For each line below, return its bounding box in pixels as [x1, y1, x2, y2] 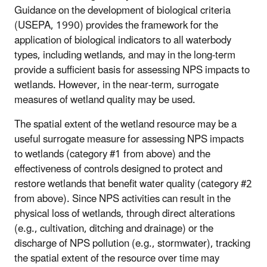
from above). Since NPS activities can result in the [14, 188, 231, 210]
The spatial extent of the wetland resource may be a [14, 114, 237, 136]
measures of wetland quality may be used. [14, 89, 195, 111]
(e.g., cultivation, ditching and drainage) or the [14, 218, 213, 240]
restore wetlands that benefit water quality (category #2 [14, 173, 252, 195]
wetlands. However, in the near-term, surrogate [14, 74, 219, 97]
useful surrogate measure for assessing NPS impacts [14, 129, 244, 151]
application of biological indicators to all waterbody [14, 30, 231, 52]
